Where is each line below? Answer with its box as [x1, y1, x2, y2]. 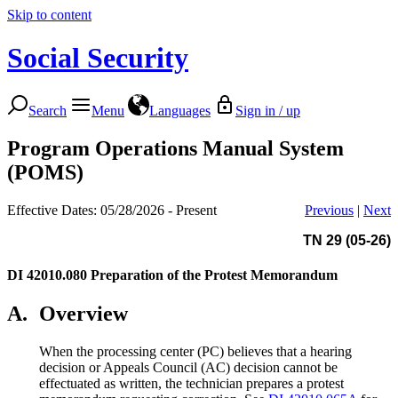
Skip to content [7, 7, 92, 22]
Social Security [7, 42, 188, 75]
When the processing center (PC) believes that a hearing [39, 343, 352, 359]
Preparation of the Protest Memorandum [91, 267, 338, 283]
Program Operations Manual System [7, 136, 344, 160]
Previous [305, 202, 354, 218]
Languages [149, 102, 211, 118]
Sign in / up [235, 102, 300, 118]
